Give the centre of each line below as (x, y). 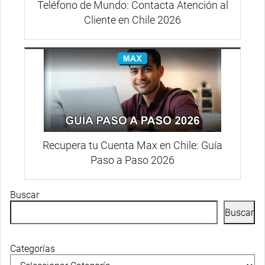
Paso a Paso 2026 (132, 160)
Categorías (33, 249)
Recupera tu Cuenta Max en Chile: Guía (132, 146)
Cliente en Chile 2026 (132, 20)
